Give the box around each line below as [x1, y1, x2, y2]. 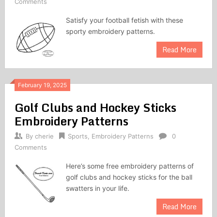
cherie [34, 132, 54, 140]
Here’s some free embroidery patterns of [66, 162, 194, 170]
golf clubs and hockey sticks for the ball [66, 173, 193, 182]
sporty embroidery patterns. [66, 27, 155, 35]
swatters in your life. [66, 184, 130, 193]
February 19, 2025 [17, 81, 67, 89]
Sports [67, 132, 88, 140]
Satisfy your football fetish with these [66, 16, 184, 24]
